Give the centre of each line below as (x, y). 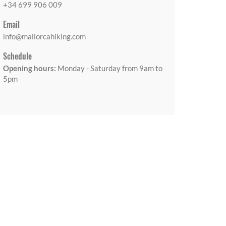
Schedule (17, 56)
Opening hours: (30, 68)
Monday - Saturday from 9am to (109, 68)
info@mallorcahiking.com (44, 37)
